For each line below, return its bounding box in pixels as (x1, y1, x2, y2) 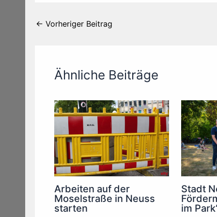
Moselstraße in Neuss (54, 193, 155, 205)
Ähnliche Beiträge (54, 67, 158, 82)
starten (54, 202, 88, 215)
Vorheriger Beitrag (43, 18, 112, 29)
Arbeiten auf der (54, 183, 130, 195)
